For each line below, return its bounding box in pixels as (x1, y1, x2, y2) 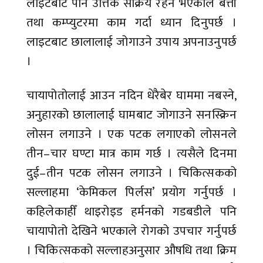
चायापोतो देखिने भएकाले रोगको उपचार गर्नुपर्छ (26, 221, 237, 242)
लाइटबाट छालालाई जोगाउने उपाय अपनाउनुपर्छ (26, 32, 237, 53)
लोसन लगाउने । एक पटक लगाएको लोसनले (26, 124, 237, 145)
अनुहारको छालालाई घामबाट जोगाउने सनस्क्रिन (26, 104, 237, 126)
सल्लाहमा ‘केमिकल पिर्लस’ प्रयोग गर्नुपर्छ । (26, 182, 237, 203)
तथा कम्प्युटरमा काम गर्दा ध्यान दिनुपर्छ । (26, 12, 237, 33)
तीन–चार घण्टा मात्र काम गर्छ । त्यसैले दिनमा (26, 143, 237, 164)
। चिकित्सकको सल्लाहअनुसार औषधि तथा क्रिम (26, 240, 237, 261)
